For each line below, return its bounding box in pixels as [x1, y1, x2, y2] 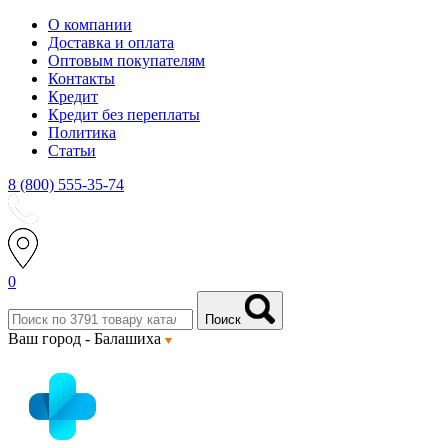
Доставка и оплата [48, 34, 174, 51]
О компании [48, 16, 132, 33]
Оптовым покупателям [48, 52, 205, 69]
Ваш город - [8, 330, 94, 347]
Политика [48, 124, 116, 141]
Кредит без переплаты [48, 106, 200, 123]
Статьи [48, 142, 96, 159]
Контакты [48, 70, 115, 87]
